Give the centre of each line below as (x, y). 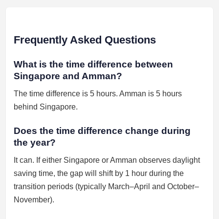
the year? (35, 142)
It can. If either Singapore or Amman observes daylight (107, 160)
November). (34, 200)
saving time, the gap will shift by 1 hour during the (99, 173)
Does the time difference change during (102, 131)
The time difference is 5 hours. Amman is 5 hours (98, 94)
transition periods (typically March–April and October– (106, 186)
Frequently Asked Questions (85, 40)
